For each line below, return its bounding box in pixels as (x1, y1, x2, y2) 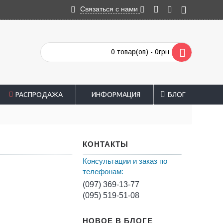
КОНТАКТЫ (83, 140, 128, 148)
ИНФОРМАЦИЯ (92, 91, 140, 99)
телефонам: (83, 167, 123, 176)
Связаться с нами (80, 5, 140, 13)
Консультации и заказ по (83, 157, 167, 165)
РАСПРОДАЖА (15, 91, 63, 99)
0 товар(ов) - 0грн (111, 48, 169, 56)
